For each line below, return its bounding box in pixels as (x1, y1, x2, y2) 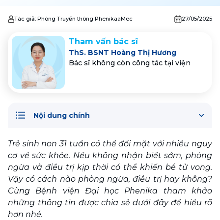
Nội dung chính (33, 110, 90, 120)
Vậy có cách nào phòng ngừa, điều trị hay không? (8, 174, 212, 184)
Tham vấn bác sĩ (69, 37, 138, 46)
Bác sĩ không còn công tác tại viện (69, 58, 191, 67)
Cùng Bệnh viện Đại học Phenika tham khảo (8, 186, 212, 195)
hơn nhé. (8, 210, 43, 219)
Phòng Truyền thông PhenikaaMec (37, 15, 133, 22)
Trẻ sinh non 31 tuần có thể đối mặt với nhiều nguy (8, 139, 212, 148)
